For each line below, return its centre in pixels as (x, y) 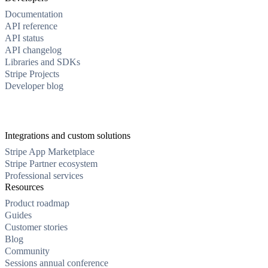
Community (27, 251)
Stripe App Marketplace (50, 152)
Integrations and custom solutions (68, 136)
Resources (24, 187)
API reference (31, 26)
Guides (18, 215)
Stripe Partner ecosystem (51, 164)
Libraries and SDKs (42, 62)
